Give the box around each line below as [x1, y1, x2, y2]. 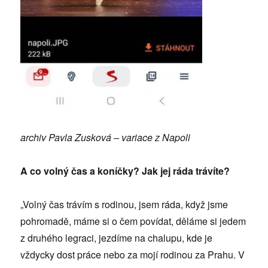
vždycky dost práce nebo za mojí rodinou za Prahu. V [20, 248, 245, 261]
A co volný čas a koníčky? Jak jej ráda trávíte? [20, 164, 230, 178]
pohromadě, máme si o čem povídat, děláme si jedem [20, 214, 246, 228]
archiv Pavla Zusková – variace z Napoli [20, 130, 191, 144]
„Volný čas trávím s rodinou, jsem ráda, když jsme [20, 197, 229, 211]
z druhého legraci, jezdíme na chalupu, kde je [20, 231, 213, 245]
